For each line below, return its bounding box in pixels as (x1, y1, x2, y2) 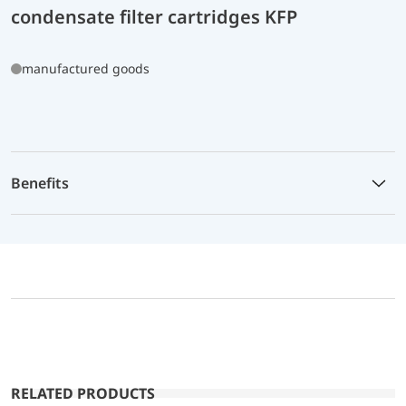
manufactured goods (22, 59, 150, 77)
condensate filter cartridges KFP (11, 4, 297, 29)
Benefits (11, 172, 69, 193)
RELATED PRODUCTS (11, 382, 155, 403)
